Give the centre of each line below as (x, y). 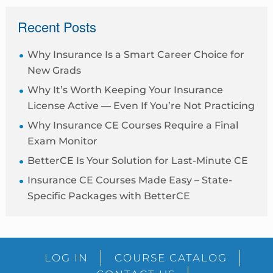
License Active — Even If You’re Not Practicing (141, 106)
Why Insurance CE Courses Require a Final (133, 125)
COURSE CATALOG (171, 258)
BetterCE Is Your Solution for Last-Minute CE (137, 161)
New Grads (54, 70)
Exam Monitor (62, 141)
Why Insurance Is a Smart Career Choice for (136, 55)
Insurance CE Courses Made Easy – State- (129, 180)
